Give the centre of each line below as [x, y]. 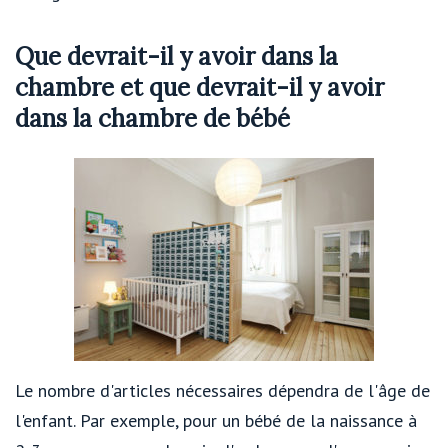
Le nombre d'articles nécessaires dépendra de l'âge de [222, 390]
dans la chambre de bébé [152, 118]
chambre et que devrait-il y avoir [199, 87]
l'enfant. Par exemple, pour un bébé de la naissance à [216, 420]
